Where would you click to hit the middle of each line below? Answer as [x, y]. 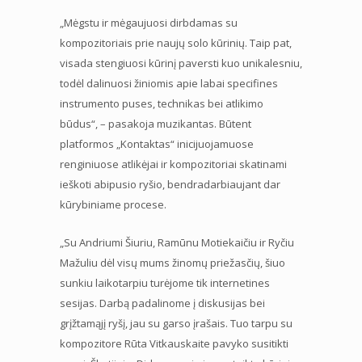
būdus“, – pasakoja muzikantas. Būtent [156, 123]
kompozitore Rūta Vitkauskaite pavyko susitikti [174, 343]
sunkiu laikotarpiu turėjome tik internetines [165, 282]
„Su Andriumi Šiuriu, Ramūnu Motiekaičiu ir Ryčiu [177, 242]
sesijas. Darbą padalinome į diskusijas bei [162, 303]
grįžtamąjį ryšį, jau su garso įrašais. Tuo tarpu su [176, 323]
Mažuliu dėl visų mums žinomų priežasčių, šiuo [173, 262]
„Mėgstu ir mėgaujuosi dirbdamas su [149, 22]
